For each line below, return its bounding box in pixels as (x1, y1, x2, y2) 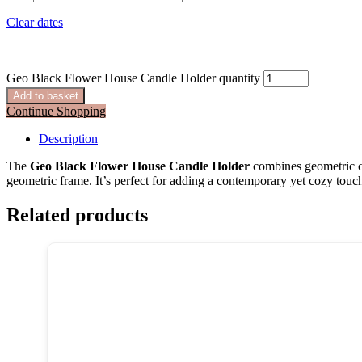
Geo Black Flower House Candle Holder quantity (6, 70, 260, 85)
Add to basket (13, 89, 78, 102)
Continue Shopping (6, 103, 106, 118)
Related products (6, 204, 148, 225)
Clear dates (6, 15, 63, 29)
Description (39, 131, 98, 145)
